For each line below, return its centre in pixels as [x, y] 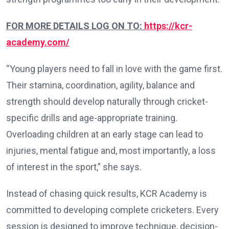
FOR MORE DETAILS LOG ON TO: [75, 26]
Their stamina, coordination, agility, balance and [100, 85]
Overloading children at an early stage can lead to [105, 134]
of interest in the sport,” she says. [74, 167]
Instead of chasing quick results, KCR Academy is [107, 194]
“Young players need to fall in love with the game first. [114, 69]
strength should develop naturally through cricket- [107, 102]
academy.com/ [38, 42]
